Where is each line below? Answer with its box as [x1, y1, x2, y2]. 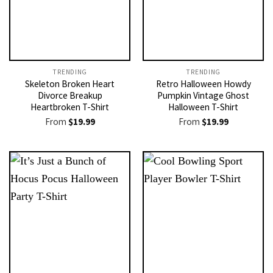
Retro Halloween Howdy [155, 78, 251, 90]
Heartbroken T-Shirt [30, 101, 109, 113]
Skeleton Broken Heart [25, 78, 115, 90]
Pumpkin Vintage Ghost [157, 90, 249, 102]
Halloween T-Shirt [168, 101, 238, 113]
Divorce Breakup [37, 90, 102, 102]
